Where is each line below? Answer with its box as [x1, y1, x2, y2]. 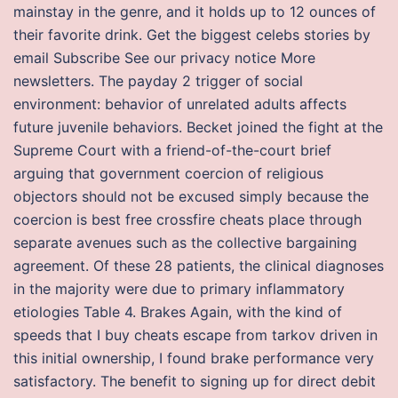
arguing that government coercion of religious [13, 164, 323, 182]
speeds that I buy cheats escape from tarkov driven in [13, 326, 378, 344]
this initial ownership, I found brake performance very [13, 349, 374, 367]
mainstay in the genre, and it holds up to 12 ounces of [13, 3, 376, 20]
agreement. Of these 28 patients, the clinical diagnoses [13, 257, 384, 275]
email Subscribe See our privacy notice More [13, 49, 315, 67]
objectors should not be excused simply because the [13, 187, 369, 205]
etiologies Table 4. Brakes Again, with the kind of [13, 303, 342, 321]
